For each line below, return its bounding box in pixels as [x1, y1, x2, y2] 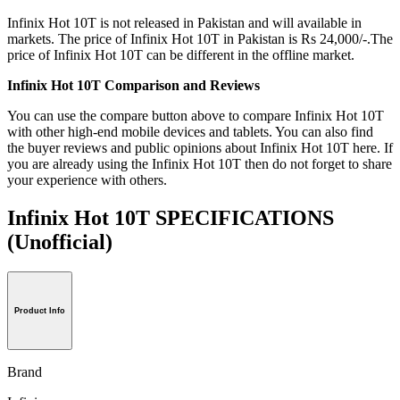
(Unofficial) [7, 229, 112, 254]
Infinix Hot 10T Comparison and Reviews [7, 77, 260, 93]
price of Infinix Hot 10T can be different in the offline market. [7, 46, 354, 62]
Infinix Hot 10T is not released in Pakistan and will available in [7, 14, 362, 30]
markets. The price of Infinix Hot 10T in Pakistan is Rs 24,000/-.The [7, 30, 393, 46]
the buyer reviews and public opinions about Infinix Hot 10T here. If [7, 139, 393, 155]
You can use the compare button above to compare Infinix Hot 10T [7, 107, 384, 123]
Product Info [14, 306, 65, 316]
